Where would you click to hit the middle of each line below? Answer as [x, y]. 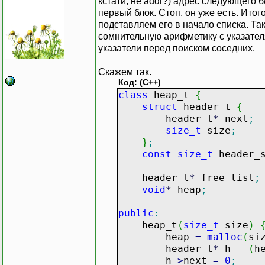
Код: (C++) [140, 82]
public [136, 213]
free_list [225, 177]
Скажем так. [125, 72]
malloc [225, 237]
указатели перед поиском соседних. [177, 48]
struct [160, 106]
